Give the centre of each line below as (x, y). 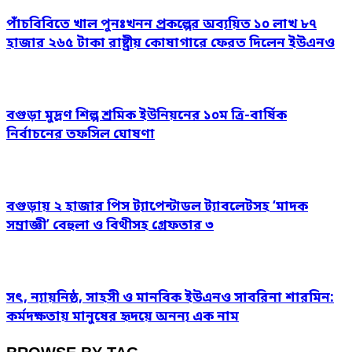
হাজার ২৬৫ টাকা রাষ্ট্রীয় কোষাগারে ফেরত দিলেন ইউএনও (170, 43)
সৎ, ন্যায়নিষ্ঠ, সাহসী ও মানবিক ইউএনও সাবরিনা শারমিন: (170, 299)
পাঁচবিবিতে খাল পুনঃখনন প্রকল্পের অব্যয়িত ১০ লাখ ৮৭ (161, 24)
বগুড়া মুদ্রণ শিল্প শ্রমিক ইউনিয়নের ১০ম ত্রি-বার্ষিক (147, 116)
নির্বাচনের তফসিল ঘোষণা (81, 135)
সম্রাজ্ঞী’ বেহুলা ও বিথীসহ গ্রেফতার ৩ (110, 226)
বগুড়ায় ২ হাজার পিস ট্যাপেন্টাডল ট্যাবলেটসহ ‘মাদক (157, 207)
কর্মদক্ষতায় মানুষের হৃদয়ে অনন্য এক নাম (123, 317)
